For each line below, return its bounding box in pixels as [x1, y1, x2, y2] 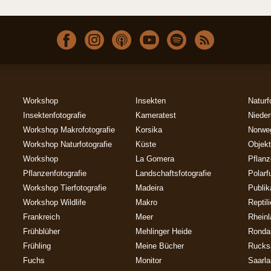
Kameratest [135, 111, 176, 120]
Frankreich [23, 212, 60, 222]
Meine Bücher [135, 241, 184, 251]
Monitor [135, 256, 162, 266]
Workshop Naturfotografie [23, 140, 112, 149]
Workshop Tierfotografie [23, 183, 106, 193]
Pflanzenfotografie [23, 169, 87, 178]
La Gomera [135, 154, 174, 164]
